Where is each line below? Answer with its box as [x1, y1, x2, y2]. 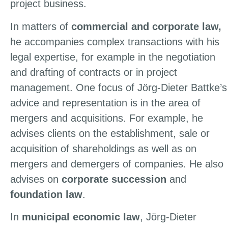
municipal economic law [22, 211, 140, 222]
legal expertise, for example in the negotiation [10, 51, 215, 63]
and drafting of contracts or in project [10, 66, 177, 78]
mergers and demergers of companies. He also [10, 158, 223, 169]
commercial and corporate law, [71, 20, 221, 32]
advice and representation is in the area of [10, 97, 201, 108]
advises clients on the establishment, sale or [10, 127, 210, 139]
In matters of [10, 20, 71, 32]
